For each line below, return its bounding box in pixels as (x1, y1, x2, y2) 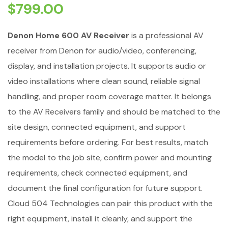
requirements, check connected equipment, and (8, 167, 187, 178)
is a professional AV (129, 30, 204, 41)
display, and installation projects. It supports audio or (8, 60, 206, 71)
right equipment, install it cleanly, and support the (8, 213, 192, 224)
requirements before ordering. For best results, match (8, 136, 208, 148)
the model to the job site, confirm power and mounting (8, 152, 212, 163)
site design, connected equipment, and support (8, 121, 186, 132)
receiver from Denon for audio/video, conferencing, (8, 45, 196, 56)
